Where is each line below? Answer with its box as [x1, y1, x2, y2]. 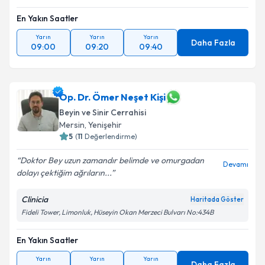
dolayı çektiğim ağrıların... [17, 167, 111, 178]
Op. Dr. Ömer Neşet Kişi [59, 91, 166, 103]
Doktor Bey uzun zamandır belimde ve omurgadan [20, 155, 204, 166]
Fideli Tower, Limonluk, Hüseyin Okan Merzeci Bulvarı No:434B [21, 208, 214, 216]
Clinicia [21, 194, 48, 205]
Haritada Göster [190, 195, 244, 203]
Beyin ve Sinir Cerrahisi [59, 107, 146, 118]
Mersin [59, 119, 85, 130]
